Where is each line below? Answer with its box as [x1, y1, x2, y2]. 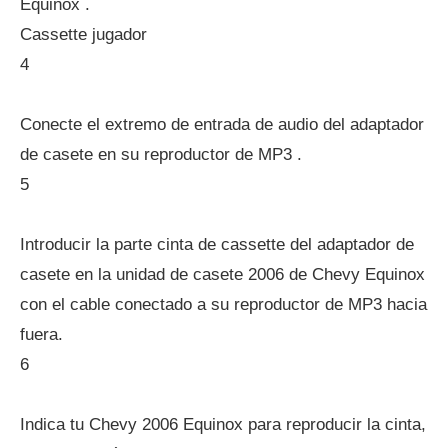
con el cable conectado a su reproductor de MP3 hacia [20, 295, 427, 314]
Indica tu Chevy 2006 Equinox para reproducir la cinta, [20, 415, 426, 434]
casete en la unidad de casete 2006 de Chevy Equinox [20, 265, 425, 284]
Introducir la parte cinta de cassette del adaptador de [20, 235, 414, 254]
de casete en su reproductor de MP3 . [20, 145, 302, 164]
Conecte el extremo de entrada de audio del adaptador [20, 115, 424, 134]
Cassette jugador [20, 25, 147, 44]
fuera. [20, 325, 63, 344]
